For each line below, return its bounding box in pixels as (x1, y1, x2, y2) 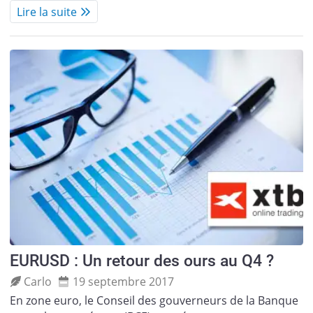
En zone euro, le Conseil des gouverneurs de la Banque (9, 293, 298, 309)
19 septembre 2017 (72, 273, 174, 289)
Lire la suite (16, 3, 77, 20)
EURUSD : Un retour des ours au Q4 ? (9, 252, 274, 271)
